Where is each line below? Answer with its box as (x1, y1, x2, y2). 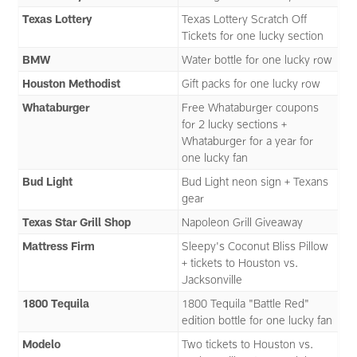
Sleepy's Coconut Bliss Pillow (182, 239, 329, 253)
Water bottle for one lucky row (182, 53, 333, 67)
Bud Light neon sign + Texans (182, 175, 329, 189)
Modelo (22, 337, 61, 351)
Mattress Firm (22, 239, 96, 253)
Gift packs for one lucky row (182, 76, 321, 91)
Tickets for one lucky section (182, 29, 324, 43)
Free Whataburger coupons (182, 100, 320, 115)
